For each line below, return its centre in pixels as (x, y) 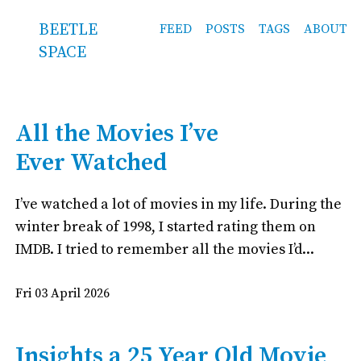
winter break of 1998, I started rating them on (165, 227)
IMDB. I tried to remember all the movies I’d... (164, 249)
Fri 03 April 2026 (62, 293)
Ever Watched (91, 163)
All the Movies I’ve (116, 134)
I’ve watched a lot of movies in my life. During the (178, 204)
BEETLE (68, 30)
